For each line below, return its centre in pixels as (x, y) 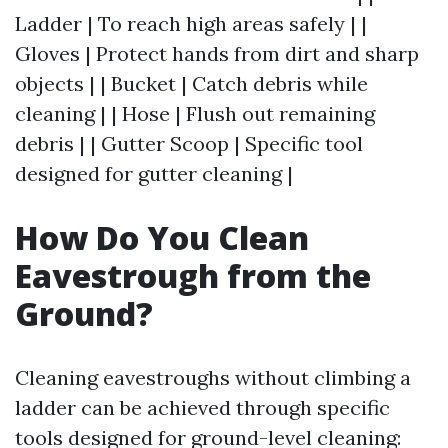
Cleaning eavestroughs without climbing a (213, 377)
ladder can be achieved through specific (202, 407)
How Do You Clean (162, 237)
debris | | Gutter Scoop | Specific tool (189, 143)
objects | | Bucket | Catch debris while (191, 83)
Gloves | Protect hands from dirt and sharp (217, 53)
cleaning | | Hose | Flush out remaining (195, 113)
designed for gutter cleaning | (154, 173)
